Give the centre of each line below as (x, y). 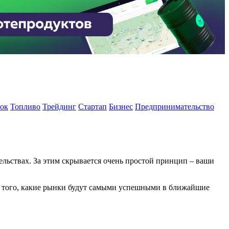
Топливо (25, 107)
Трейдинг (59, 107)
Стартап (93, 107)
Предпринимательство (175, 107)
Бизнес (121, 107)
